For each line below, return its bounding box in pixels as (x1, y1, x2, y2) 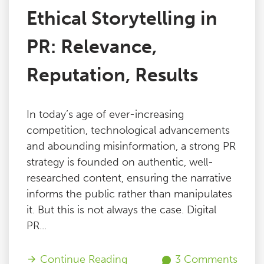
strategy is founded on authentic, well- (27, 156, 213, 169)
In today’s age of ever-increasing (27, 108, 184, 121)
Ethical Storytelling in (27, 7, 217, 29)
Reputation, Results (27, 64, 198, 86)
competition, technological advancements (27, 124, 230, 137)
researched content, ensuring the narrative (27, 171, 232, 184)
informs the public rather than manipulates (27, 187, 232, 200)
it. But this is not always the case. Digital (27, 203, 216, 216)
